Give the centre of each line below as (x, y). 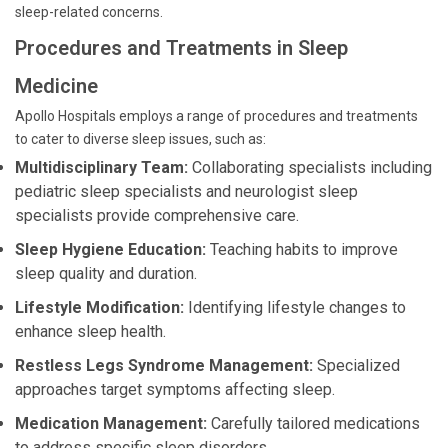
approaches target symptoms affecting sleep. (175, 389)
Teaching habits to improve (302, 249)
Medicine (56, 86)
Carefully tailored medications (313, 423)
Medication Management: (111, 423)
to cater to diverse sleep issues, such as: (140, 139)
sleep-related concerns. (89, 12)
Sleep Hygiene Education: (110, 249)
